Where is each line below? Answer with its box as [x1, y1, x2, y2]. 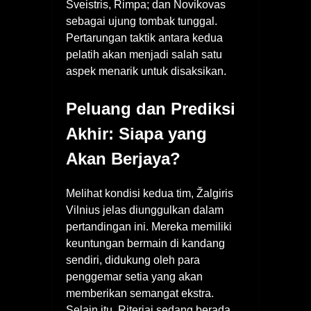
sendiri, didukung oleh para [66, 254, 200, 267]
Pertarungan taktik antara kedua [66, 32, 223, 44]
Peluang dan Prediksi [66, 99, 235, 119]
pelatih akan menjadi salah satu [66, 49, 222, 61]
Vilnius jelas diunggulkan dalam [66, 204, 224, 217]
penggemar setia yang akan [66, 271, 203, 283]
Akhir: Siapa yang [66, 124, 207, 144]
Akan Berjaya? [66, 149, 180, 169]
